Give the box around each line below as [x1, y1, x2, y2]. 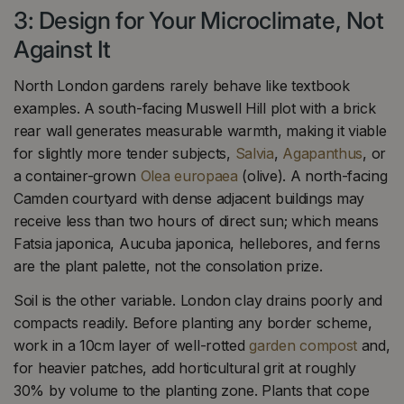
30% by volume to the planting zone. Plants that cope [14, 381, 370, 399]
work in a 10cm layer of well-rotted [14, 335, 250, 354]
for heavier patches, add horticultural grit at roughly [14, 358, 356, 377]
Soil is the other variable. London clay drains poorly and [14, 290, 382, 309]
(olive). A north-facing [237, 167, 388, 186]
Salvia [234, 144, 274, 163]
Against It [14, 34, 111, 63]
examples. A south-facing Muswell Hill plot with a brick [14, 99, 376, 118]
